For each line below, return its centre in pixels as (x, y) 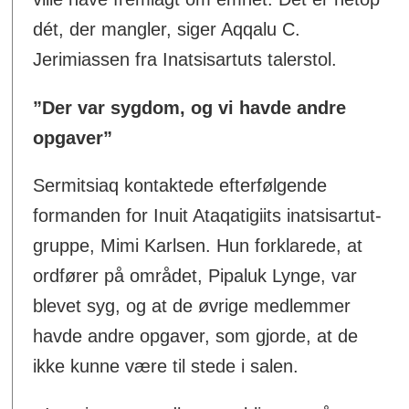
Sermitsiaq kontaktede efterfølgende (180, 186)
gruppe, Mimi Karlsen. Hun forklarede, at (198, 246)
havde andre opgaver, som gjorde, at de (196, 336)
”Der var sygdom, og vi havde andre (190, 107)
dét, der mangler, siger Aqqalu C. (167, 29)
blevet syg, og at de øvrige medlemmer (192, 306)
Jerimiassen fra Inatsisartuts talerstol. (185, 59)
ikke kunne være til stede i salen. (166, 367)
